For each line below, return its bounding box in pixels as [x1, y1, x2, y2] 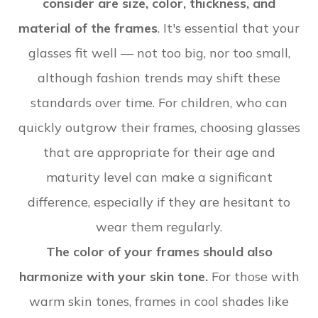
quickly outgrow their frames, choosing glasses [18, 119, 300, 136]
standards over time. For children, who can [31, 94, 287, 111]
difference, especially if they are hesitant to [28, 194, 290, 211]
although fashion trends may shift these [38, 70, 280, 87]
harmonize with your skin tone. [18, 268, 208, 285]
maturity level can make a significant [45, 169, 273, 186]
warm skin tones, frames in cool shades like [29, 293, 289, 310]
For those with [207, 268, 300, 285]
